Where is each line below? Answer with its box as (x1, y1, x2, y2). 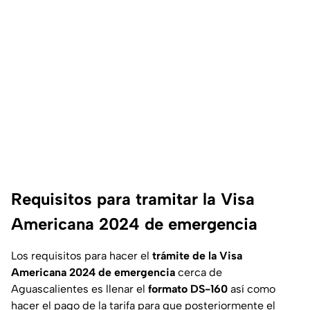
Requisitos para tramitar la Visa (11, 189, 255, 210)
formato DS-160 (148, 282, 228, 296)
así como (228, 282, 275, 296)
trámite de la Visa (152, 249, 242, 263)
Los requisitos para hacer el (11, 249, 152, 263)
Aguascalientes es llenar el (11, 282, 148, 296)
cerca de (175, 266, 222, 280)
